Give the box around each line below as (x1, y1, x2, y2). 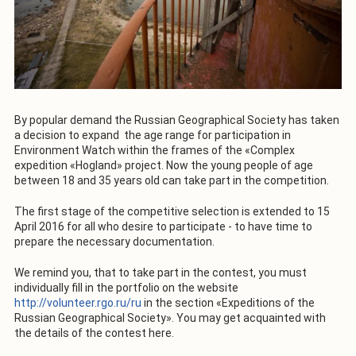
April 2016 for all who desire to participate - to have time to (14, 219, 312, 233)
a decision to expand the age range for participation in (14, 128, 291, 141)
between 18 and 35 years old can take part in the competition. (14, 173, 329, 187)
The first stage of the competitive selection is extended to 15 (14, 204, 330, 218)
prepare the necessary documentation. (14, 234, 215, 248)
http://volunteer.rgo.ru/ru (14, 296, 141, 309)
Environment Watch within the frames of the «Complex (14, 143, 295, 157)
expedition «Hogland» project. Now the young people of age (14, 158, 313, 172)
